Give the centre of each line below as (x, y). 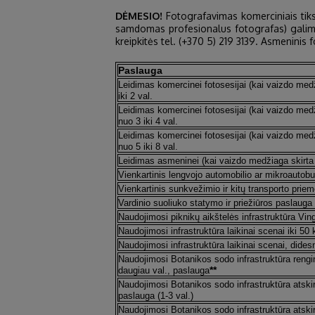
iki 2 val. (135, 96)
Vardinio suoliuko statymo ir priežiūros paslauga (215, 203)
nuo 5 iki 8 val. (148, 147)
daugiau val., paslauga (163, 270)
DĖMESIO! (139, 16)
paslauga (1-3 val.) (155, 296)
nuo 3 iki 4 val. (148, 121)
